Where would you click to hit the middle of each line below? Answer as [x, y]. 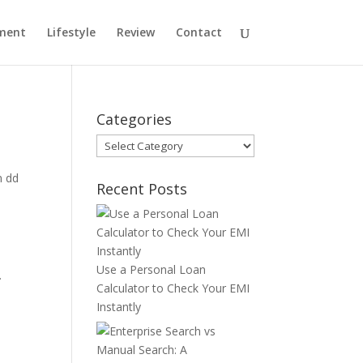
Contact [199, 32]
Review [135, 32]
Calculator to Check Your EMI [173, 288]
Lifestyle [71, 32]
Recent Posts [142, 189]
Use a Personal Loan [152, 269]
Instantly [119, 307]
